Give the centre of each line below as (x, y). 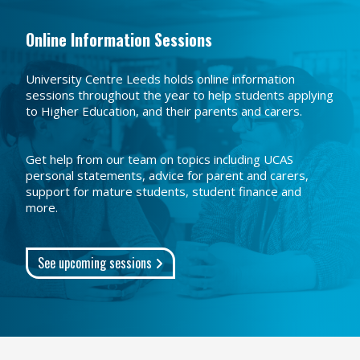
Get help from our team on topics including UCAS (160, 159)
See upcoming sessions (96, 263)
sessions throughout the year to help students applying (180, 95)
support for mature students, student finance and (164, 191)
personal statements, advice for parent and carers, (167, 175)
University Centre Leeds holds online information (160, 79)
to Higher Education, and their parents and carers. (164, 111)
